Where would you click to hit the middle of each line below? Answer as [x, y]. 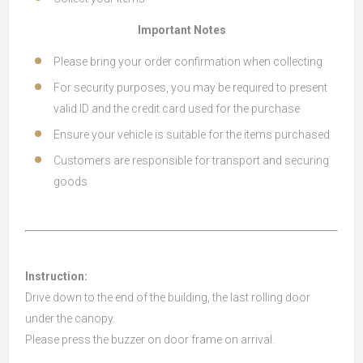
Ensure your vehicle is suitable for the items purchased [192, 135]
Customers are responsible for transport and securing [191, 160]
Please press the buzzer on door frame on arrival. [150, 340]
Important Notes [181, 30]
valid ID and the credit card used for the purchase [177, 109]
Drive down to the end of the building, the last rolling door [168, 297]
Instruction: [56, 276]
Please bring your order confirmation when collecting [188, 62]
